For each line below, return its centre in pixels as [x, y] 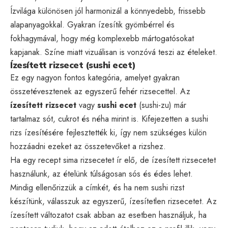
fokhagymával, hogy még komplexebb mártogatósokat [102, 38]
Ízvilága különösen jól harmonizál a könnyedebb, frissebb [108, 11]
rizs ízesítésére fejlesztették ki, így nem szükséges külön [108, 132]
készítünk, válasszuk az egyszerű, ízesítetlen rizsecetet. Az [113, 201]
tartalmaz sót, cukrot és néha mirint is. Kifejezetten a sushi [109, 119]
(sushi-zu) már [161, 105]
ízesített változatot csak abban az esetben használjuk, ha [108, 215]
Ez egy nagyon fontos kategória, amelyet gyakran [95, 77]
